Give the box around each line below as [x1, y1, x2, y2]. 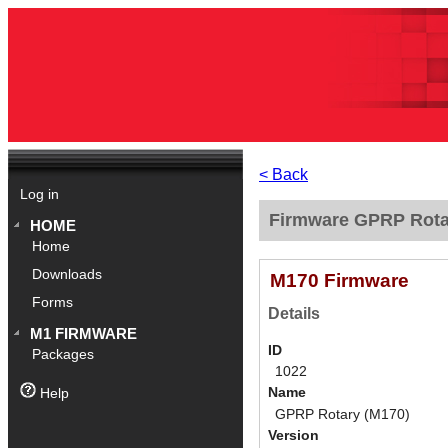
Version [268, 428, 319, 444]
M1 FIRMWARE [30, 325, 138, 343]
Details [268, 305, 320, 322]
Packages [32, 347, 95, 363]
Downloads [32, 267, 103, 283]
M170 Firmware [270, 270, 409, 291]
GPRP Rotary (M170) [274, 406, 410, 422]
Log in [19, 187, 59, 203]
